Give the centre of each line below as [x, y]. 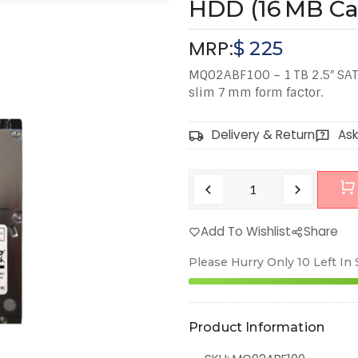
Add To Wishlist [246, 232]
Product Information [257, 328]
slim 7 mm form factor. [256, 93]
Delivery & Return [264, 135]
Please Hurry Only [241, 263]
